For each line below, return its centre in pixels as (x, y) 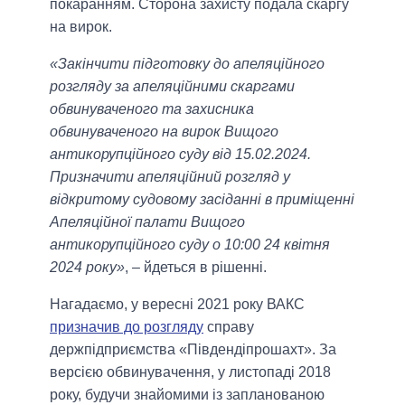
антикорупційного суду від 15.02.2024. (180, 155)
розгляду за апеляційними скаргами (172, 87)
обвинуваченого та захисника (152, 109)
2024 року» (87, 268)
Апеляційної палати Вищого (147, 222)
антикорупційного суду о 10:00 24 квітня (190, 245)
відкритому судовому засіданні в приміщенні (202, 200)
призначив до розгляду (127, 327)
